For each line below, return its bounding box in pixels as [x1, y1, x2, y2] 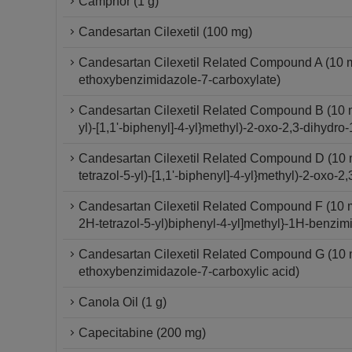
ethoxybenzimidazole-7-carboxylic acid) [79, 265, 299, 278]
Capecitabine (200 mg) [79, 326, 206, 339]
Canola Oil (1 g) [79, 295, 167, 309]
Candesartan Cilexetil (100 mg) [79, 25, 252, 38]
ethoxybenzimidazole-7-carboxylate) [79, 73, 280, 86]
